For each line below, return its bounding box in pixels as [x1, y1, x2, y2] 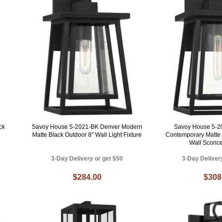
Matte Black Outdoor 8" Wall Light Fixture [32, 131, 142, 139]
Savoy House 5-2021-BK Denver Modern [32, 123, 143, 131]
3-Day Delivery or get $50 [51, 155, 123, 163]
